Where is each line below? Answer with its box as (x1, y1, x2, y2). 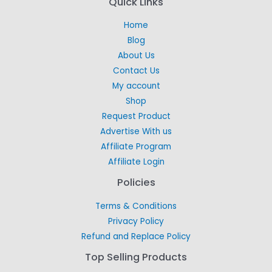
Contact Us (112, 65, 160, 77)
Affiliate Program (101, 141, 171, 153)
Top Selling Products (85, 250, 187, 265)
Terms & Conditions (95, 200, 177, 212)
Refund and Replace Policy (81, 231, 191, 243)
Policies (117, 175, 155, 190)
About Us (117, 50, 155, 62)
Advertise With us (100, 126, 172, 138)
